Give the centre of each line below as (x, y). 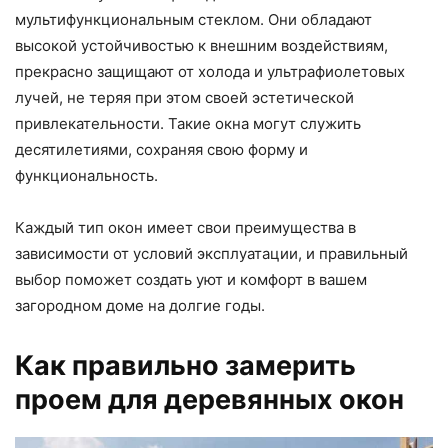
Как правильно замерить (185, 365)
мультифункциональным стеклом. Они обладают (193, 19)
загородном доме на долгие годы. (140, 305)
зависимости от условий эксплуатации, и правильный (211, 253)
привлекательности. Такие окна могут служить (188, 123)
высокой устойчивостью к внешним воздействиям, (201, 45)
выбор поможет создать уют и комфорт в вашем (191, 279)
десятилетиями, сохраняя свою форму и (161, 149)
